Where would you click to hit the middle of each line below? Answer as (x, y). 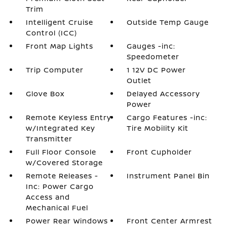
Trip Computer (54, 70)
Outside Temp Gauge (168, 22)
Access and (48, 197)
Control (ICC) (51, 33)
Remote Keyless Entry (68, 117)
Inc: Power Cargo (60, 186)
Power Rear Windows (67, 221)
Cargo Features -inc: (167, 117)
